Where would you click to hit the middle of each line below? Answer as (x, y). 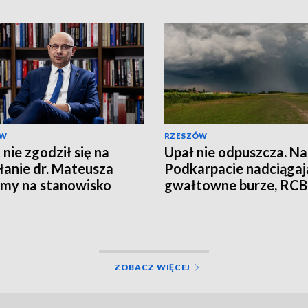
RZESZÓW (186, 135)
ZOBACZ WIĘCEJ (152, 267)
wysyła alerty (207, 201)
